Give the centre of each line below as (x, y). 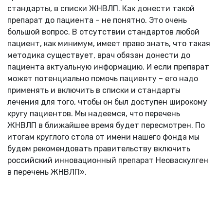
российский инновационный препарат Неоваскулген (108, 161)
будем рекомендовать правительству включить (99, 149)
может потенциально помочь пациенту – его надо (103, 79)
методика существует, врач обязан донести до (99, 55)
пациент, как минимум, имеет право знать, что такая (109, 44)
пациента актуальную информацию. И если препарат (108, 67)
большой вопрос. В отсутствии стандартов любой (103, 32)
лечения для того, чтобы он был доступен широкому (107, 102)
